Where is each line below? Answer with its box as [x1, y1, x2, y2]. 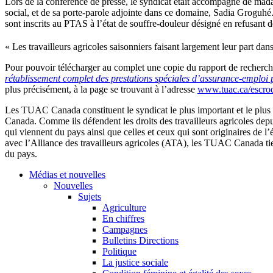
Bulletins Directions [102, 235, 179, 246]
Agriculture [102, 202, 146, 213]
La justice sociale [102, 257, 168, 268]
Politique [102, 246, 136, 257]
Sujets [78, 191, 101, 202]
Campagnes [102, 224, 147, 235]
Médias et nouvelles [29, 169, 105, 180]
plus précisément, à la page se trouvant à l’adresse [5, 83, 197, 94]
